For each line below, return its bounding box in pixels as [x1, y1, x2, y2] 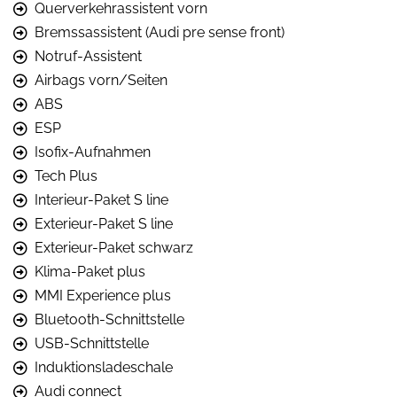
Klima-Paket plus [35, 262, 145, 280]
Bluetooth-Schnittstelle [35, 310, 184, 328]
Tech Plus [35, 167, 97, 184]
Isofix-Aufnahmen [35, 143, 151, 160]
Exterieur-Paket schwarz [35, 238, 193, 256]
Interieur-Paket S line [35, 191, 168, 208]
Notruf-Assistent [35, 47, 142, 65]
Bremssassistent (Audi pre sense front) [35, 23, 284, 41]
